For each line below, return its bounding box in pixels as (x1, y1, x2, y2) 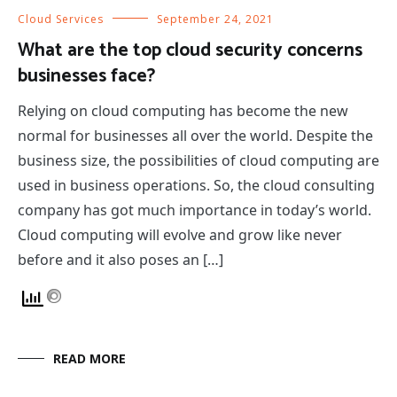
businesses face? (18, 60, 155, 91)
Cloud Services (18, 11, 104, 27)
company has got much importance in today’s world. (18, 199, 371, 220)
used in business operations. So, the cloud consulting (18, 175, 375, 195)
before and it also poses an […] (18, 249, 223, 269)
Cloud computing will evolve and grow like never (18, 224, 342, 245)
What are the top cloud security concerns (18, 35, 362, 66)
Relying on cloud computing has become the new (18, 100, 348, 121)
